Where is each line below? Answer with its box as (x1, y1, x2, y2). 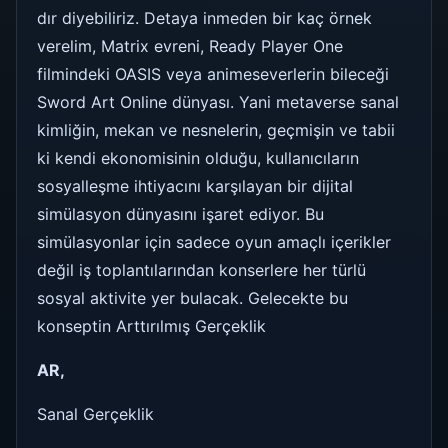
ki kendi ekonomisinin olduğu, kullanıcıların (37, 148, 359, 169)
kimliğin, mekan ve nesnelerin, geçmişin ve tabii (37, 120, 395, 141)
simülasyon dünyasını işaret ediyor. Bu (37, 204, 324, 225)
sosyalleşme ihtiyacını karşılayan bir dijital (37, 176, 353, 197)
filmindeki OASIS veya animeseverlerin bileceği (37, 64, 389, 85)
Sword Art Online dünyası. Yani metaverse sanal (37, 92, 399, 113)
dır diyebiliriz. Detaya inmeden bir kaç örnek (37, 8, 372, 29)
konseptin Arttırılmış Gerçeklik (37, 316, 266, 337)
